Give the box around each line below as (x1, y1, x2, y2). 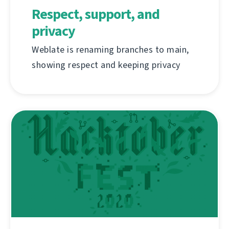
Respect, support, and (32, 5, 159, 24)
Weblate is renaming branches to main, (32, 43, 189, 56)
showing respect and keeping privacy (32, 59, 180, 72)
